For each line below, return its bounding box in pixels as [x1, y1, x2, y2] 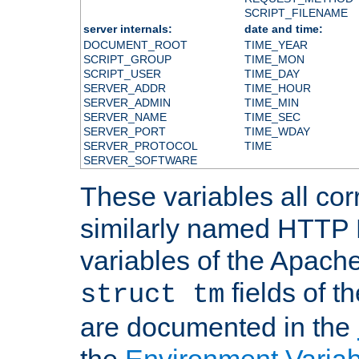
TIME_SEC [244, 110, 301, 123]
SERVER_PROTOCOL [83, 139, 198, 152]
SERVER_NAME [83, 110, 167, 123]
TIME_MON [244, 52, 305, 66]
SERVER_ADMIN [83, 95, 171, 109]
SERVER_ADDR [83, 81, 166, 95]
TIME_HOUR [244, 81, 311, 95]
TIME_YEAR [244, 38, 308, 51]
